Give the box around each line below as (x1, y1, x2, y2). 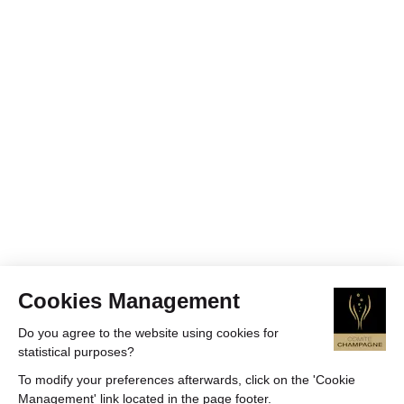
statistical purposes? (18, 344, 134, 359)
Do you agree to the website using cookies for (18, 325, 279, 340)
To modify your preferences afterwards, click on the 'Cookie (18, 372, 355, 387)
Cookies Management (18, 288, 240, 313)
